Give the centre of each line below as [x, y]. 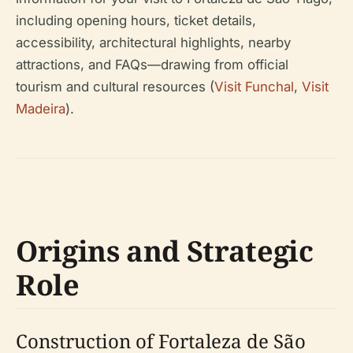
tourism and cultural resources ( [115, 87]
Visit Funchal [254, 87]
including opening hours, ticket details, [136, 20]
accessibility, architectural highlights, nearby [153, 43]
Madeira [41, 109]
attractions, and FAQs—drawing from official [152, 65]
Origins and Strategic [165, 251]
